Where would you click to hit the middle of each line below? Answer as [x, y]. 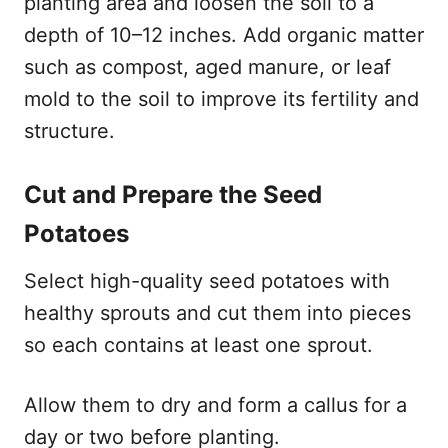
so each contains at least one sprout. [198, 344]
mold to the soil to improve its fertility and [221, 98]
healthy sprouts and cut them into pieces [217, 312]
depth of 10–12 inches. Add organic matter [224, 34]
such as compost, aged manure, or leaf [207, 66]
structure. [69, 130]
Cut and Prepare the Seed [173, 194]
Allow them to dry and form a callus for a [215, 404]
